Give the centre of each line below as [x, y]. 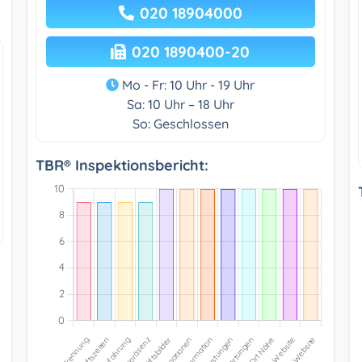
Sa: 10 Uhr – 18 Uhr [180, 104]
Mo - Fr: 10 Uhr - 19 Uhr [187, 84]
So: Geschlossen [180, 123]
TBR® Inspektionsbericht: [122, 165]
